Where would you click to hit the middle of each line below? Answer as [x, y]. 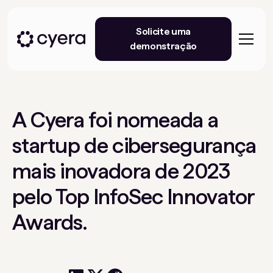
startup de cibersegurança [134, 145]
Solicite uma [163, 31]
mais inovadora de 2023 [121, 171]
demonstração [163, 46]
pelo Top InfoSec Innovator [133, 197]
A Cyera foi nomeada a [115, 120]
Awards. [50, 222]
